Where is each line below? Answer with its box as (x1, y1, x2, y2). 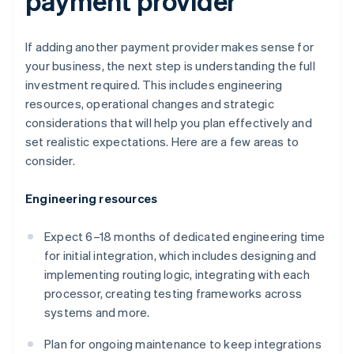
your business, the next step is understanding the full (25, 58, 315, 74)
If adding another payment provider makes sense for (25, 39, 314, 55)
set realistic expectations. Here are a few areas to (25, 134, 299, 150)
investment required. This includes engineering (25, 77, 283, 93)
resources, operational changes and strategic (25, 96, 274, 112)
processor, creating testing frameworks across (44, 285, 303, 302)
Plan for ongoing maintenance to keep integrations (44, 336, 322, 352)
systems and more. (44, 304, 150, 321)
